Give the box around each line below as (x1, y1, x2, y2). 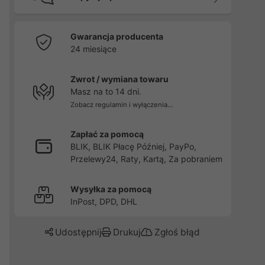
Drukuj (111, 227, 141, 238)
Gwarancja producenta (70, 31, 163, 41)
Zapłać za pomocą (70, 129, 144, 139)
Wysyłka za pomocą (70, 184, 151, 194)
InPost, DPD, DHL (70, 196, 137, 206)
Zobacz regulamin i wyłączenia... (70, 101, 173, 109)
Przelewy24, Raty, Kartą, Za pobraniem (70, 154, 222, 164)
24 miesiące (70, 44, 117, 54)
